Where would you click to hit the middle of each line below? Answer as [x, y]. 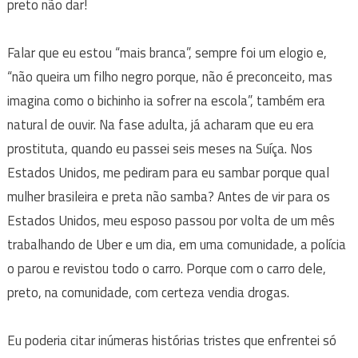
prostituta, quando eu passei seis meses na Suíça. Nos [159, 148]
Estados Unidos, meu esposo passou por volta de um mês [171, 220]
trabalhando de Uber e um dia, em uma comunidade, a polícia [176, 244]
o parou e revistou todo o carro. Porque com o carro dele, [166, 268]
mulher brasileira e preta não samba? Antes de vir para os [168, 196]
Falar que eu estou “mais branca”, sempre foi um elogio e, [167, 52]
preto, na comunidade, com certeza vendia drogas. [148, 292]
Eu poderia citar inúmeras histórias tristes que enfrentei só [171, 340]
